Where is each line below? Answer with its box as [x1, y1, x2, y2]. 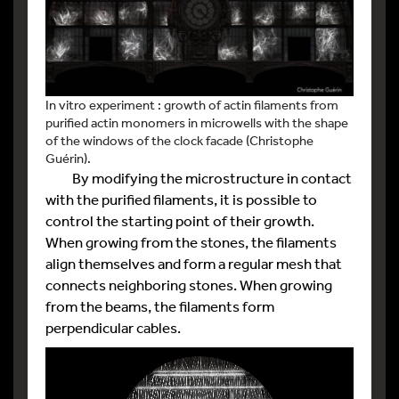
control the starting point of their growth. [45, 211, 314, 231]
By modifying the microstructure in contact [45, 168, 352, 188]
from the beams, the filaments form [45, 297, 274, 316]
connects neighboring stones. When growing [45, 275, 332, 295]
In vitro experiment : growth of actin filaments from [45, 96, 338, 114]
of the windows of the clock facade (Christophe [45, 132, 313, 150]
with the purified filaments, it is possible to [45, 190, 317, 209]
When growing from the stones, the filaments [45, 232, 337, 252]
